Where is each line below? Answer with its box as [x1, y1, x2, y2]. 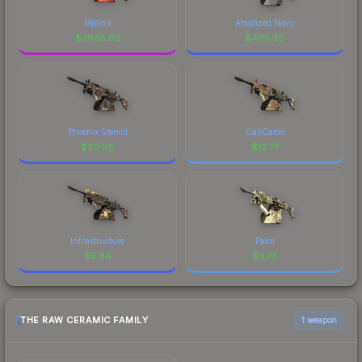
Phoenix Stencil [67, 126, 128, 137]
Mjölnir [83, 17, 112, 27]
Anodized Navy [234, 17, 295, 27]
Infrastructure [70, 235, 124, 246]
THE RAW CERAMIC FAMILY [20, 314, 148, 326]
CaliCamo [245, 126, 284, 137]
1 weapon [301, 314, 337, 325]
